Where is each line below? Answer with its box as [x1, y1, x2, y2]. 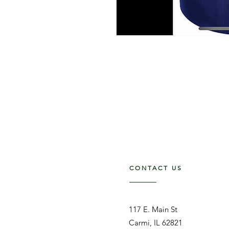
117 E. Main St [129, 204, 177, 214]
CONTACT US [129, 164, 182, 172]
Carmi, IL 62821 [129, 218, 182, 227]
